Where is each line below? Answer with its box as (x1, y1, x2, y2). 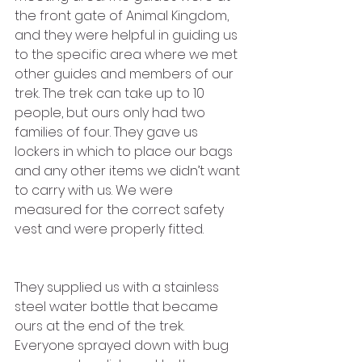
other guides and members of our (15, 64, 237, 83)
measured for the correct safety (15, 200, 227, 219)
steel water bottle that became (15, 297, 221, 316)
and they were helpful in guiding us (15, 25, 241, 44)
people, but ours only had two (15, 103, 208, 122)
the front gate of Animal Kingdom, (15, 6, 232, 25)
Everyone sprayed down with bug (15, 335, 232, 355)
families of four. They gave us (15, 122, 201, 141)
